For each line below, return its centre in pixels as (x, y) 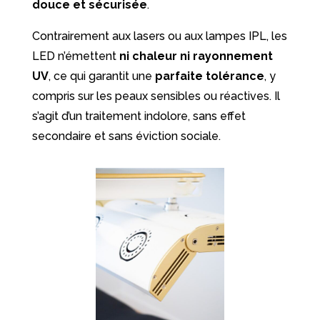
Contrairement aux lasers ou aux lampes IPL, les (159, 36)
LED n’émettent (75, 56)
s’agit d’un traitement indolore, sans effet (139, 116)
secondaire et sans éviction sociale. (126, 136)
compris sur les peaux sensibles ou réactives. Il (156, 96)
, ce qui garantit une (101, 76)
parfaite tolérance (209, 76)
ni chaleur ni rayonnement (196, 56)
